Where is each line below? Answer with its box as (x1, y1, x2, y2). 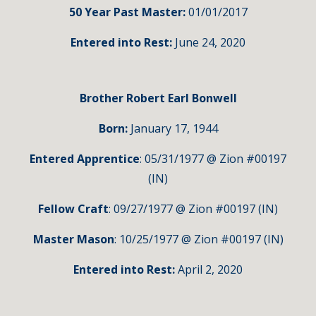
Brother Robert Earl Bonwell (79, 90, 237, 106)
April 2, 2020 (178, 262, 243, 277)
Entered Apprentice (30, 151, 140, 166)
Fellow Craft (38, 201, 109, 217)
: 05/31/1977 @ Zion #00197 (140, 151, 286, 166)
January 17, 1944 (130, 121, 218, 136)
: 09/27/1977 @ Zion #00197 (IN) (109, 201, 278, 217)
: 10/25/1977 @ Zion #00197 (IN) (114, 231, 284, 247)
